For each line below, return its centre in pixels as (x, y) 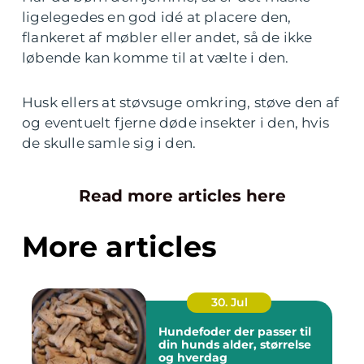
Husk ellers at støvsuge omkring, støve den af (181, 102)
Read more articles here (182, 196)
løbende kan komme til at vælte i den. (156, 58)
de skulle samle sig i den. (109, 143)
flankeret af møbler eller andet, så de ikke (167, 37)
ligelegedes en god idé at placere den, (157, 17)
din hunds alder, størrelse (235, 344)
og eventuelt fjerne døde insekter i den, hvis (176, 123)
